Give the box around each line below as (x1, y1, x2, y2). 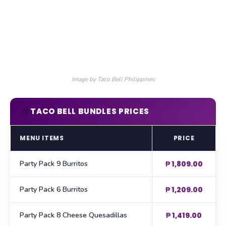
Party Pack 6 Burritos (20, 185, 88, 195)
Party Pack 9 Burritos (20, 159, 88, 169)
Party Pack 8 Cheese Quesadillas (20, 210, 127, 220)
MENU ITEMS (20, 134, 64, 143)
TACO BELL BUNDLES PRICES (30, 106, 150, 117)
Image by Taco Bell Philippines (71, 75, 155, 84)
